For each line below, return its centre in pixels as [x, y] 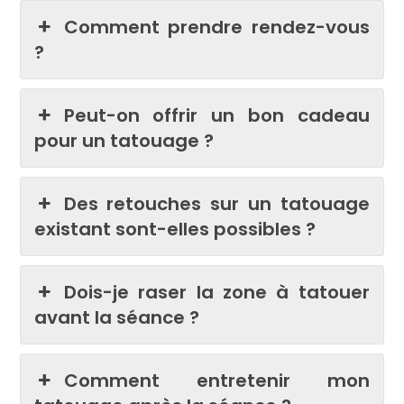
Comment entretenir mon [216, 380]
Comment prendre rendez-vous [216, 27]
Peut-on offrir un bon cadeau [216, 115]
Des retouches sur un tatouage [216, 203]
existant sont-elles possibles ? [175, 229]
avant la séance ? [117, 317]
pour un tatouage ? [124, 140]
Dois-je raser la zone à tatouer [216, 292]
